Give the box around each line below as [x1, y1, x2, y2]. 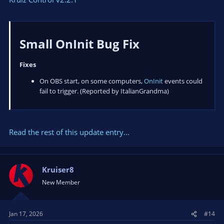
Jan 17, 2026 [9, 209, 43, 218]
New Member [42, 177, 80, 186]
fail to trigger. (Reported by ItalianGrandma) [39, 86, 169, 96]
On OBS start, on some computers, [39, 76, 144, 86]
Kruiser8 [42, 164, 74, 174]
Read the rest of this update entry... [9, 126, 129, 137]
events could [163, 76, 202, 86]
